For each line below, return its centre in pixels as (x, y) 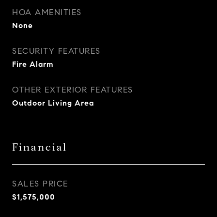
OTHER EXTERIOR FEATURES (73, 90)
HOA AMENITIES (47, 12)
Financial (40, 147)
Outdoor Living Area (53, 103)
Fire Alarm (33, 64)
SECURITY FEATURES (56, 51)
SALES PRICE (40, 184)
